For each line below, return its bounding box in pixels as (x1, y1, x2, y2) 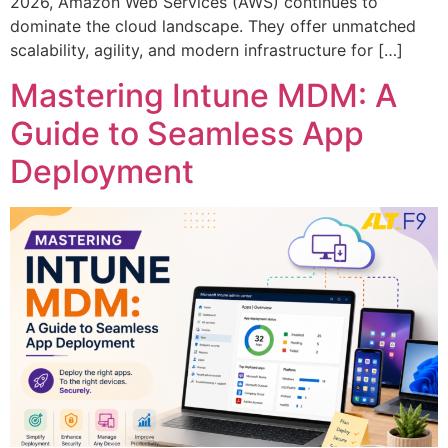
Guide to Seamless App (10, 113, 364, 153)
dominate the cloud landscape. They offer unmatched (10, 16, 416, 37)
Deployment (10, 151, 194, 191)
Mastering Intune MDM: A (10, 75, 397, 115)
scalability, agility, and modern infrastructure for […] (10, 40, 403, 61)
